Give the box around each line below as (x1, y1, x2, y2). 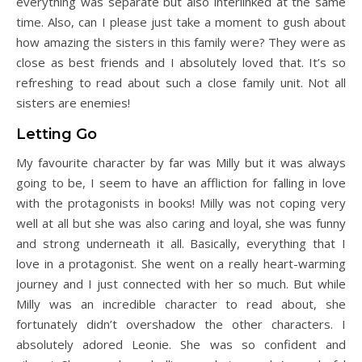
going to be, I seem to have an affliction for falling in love (16, 175, 346, 191)
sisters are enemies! (16, 95, 130, 111)
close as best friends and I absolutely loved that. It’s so (16, 54, 346, 70)
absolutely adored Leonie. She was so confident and (16, 336, 346, 352)
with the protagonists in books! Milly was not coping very (16, 195, 346, 211)
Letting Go (16, 125, 97, 143)
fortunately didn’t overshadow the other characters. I (16, 316, 346, 332)
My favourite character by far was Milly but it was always (16, 154, 346, 170)
